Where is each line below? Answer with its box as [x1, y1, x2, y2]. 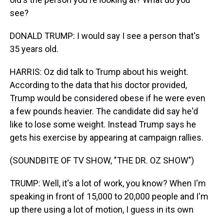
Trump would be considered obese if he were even [10, 93, 205, 103]
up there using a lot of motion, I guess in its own [10, 204, 194, 215]
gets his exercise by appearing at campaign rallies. [10, 132, 203, 143]
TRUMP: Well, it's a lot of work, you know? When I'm [10, 178, 206, 188]
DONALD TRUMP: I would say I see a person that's [10, 31, 200, 41]
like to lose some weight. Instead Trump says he [10, 119, 196, 129]
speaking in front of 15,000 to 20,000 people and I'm [10, 191, 208, 201]
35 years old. [10, 44, 58, 54]
